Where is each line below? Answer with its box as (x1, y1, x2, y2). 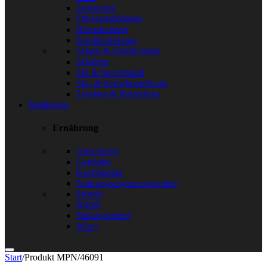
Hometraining (76, 24, 128, 35)
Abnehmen (76, 146, 118, 157)
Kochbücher (76, 167, 123, 178)
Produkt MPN (24, 252, 77, 263)
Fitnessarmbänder (76, 13, 142, 24)
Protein (76, 189, 103, 200)
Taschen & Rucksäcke (76, 88, 160, 99)
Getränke (76, 157, 111, 167)
